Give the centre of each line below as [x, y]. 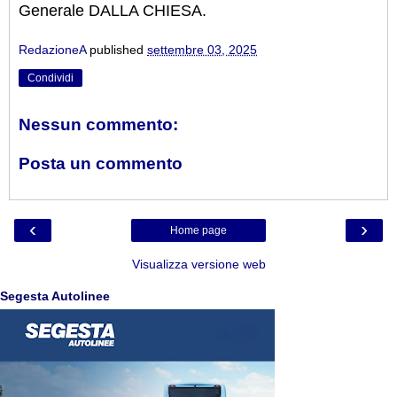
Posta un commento [101, 163]
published [118, 50]
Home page [198, 231]
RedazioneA [52, 50]
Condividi [51, 78]
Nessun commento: [98, 125]
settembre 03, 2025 [202, 50]
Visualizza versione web [198, 265]
